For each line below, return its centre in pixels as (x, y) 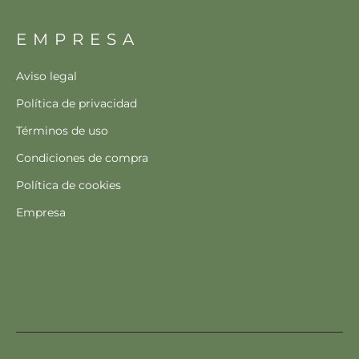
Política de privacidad (77, 104)
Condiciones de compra (82, 158)
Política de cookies (69, 186)
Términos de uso (62, 131)
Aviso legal (46, 77)
